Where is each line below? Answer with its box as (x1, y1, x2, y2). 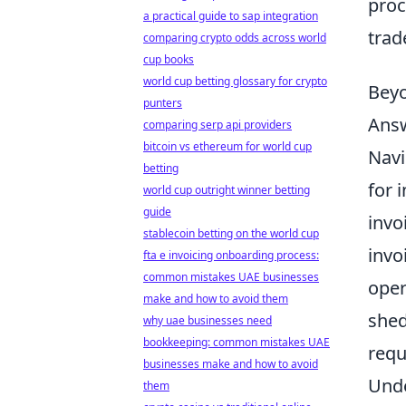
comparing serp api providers (143, 117, 292, 132)
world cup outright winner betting (143, 182, 310, 198)
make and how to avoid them (143, 291, 288, 306)
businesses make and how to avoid (143, 356, 318, 372)
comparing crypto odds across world (143, 30, 326, 45)
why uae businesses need (143, 313, 272, 328)
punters (143, 95, 182, 111)
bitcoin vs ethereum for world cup (143, 139, 312, 154)
